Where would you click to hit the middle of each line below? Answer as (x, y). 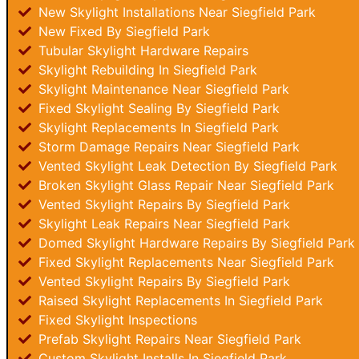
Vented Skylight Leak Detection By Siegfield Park (186, 166)
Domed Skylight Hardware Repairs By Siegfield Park (195, 243)
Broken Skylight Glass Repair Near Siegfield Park (184, 185)
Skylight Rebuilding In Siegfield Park (146, 70)
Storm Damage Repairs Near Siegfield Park (167, 147)
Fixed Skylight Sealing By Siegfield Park (157, 108)
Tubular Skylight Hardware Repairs (141, 50)
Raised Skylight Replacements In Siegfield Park (179, 301)
